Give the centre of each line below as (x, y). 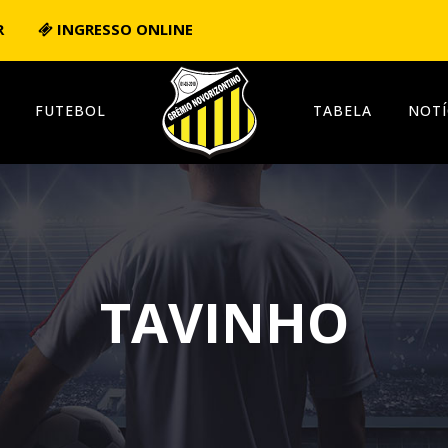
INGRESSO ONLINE (123, 29)
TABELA (342, 110)
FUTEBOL (70, 110)
